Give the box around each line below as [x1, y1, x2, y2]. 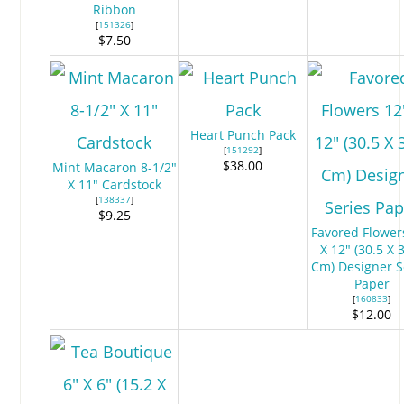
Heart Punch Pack [189, 125, 296, 143]
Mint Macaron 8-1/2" [51, 158, 177, 176]
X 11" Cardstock [67, 175, 161, 193]
